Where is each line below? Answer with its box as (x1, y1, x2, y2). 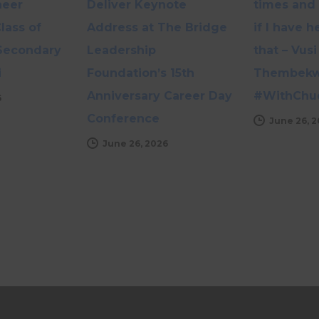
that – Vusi (253, 43, 317, 57)
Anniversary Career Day (87, 88, 232, 103)
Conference (87, 111, 159, 125)
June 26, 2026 (103, 137, 168, 149)
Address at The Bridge (87, 20, 227, 34)
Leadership (87, 43, 156, 57)
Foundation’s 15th (87, 66, 194, 80)
